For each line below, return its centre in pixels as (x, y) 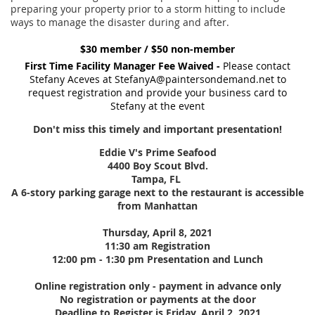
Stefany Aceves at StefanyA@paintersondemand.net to (157, 79)
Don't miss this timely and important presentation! (157, 129)
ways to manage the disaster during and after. (120, 22)
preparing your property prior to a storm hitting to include (148, 9)
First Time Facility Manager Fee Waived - (122, 66)
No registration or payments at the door (157, 299)
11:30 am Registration (157, 246)
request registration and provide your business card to (157, 92)
